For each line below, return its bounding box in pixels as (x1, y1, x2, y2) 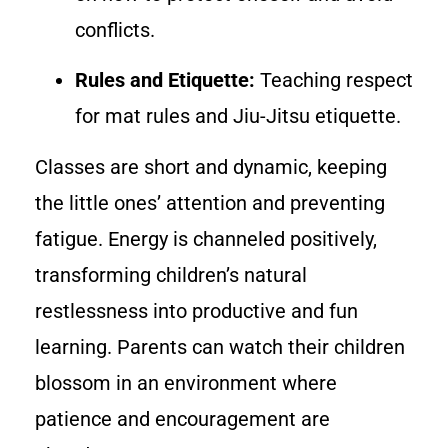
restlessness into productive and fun (35, 298, 358, 323)
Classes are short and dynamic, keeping (35, 154, 387, 179)
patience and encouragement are (35, 406, 330, 431)
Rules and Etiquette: (75, 68, 255, 93)
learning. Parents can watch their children (35, 334, 405, 359)
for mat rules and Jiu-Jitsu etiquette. (75, 104, 401, 129)
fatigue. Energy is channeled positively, (35, 226, 377, 251)
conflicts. (75, 17, 155, 42)
